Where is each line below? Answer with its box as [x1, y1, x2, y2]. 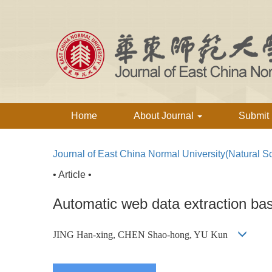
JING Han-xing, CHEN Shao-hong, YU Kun [53, 229, 228, 240]
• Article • [53, 169, 92, 180]
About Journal [134, 110, 196, 121]
